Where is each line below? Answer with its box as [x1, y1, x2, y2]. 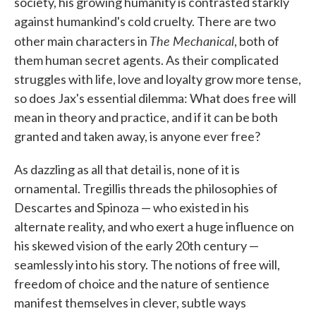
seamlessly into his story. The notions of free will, [14, 257, 280, 272]
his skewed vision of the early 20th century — [14, 238, 259, 253]
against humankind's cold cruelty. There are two [14, 13, 276, 29]
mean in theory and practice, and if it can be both [14, 109, 278, 125]
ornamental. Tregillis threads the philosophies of [14, 181, 278, 196]
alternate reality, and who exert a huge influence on [14, 219, 294, 234]
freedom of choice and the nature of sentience [14, 276, 269, 291]
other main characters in [14, 33, 150, 49]
